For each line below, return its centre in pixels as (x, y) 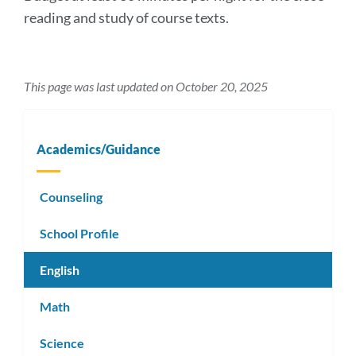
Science (62, 342)
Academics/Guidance (99, 149)
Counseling (71, 197)
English (60, 269)
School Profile (79, 234)
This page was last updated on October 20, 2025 (146, 86)
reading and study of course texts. (126, 17)
